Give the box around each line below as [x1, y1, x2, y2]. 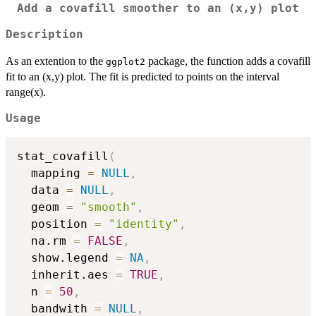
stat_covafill [17, 150, 109, 164]
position [17, 217, 95, 231]
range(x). [6, 85, 46, 98]
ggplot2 [106, 56, 145, 67]
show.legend [17, 251, 116, 265]
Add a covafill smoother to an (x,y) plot [17, 1, 299, 15]
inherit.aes [17, 268, 116, 282]
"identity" [109, 217, 179, 231]
